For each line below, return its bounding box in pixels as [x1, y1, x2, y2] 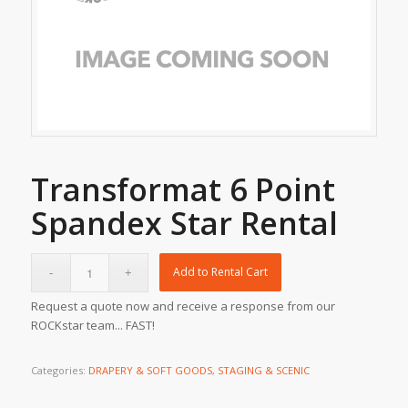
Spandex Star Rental [30, 201, 338, 244]
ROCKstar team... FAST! [30, 316, 155, 333]
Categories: [30, 362, 88, 377]
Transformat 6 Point [30, 168, 335, 210]
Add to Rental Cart [173, 263, 269, 280]
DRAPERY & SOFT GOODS [87, 362, 212, 377]
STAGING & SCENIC [217, 362, 310, 377]
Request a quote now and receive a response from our [30, 297, 335, 314]
